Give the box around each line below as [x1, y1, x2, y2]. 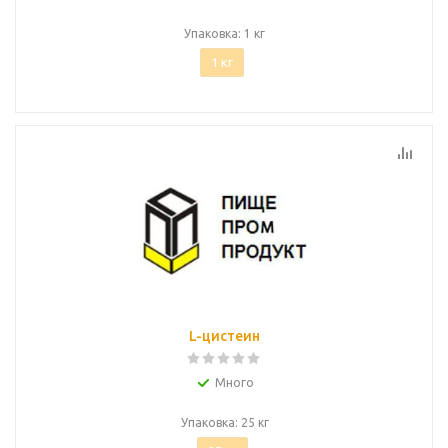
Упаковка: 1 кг [184, 27, 265, 40]
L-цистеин [189, 328, 260, 344]
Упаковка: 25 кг [180, 416, 269, 429]
